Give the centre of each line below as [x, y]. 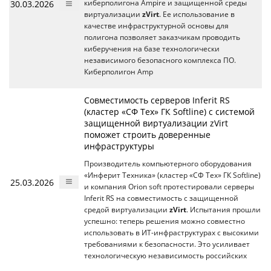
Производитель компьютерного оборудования [168, 163]
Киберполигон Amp [119, 71]
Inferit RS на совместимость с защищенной [161, 198]
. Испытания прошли [224, 209]
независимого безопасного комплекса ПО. [160, 60]
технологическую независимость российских [165, 255]
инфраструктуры [119, 146]
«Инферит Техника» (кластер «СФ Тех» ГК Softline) [172, 175]
